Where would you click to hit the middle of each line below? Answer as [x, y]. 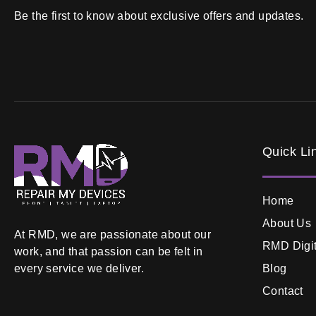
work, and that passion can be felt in [109, 251]
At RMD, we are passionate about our [113, 234]
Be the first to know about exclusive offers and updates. [159, 16]
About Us [287, 223]
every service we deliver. [79, 268]
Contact [282, 291]
